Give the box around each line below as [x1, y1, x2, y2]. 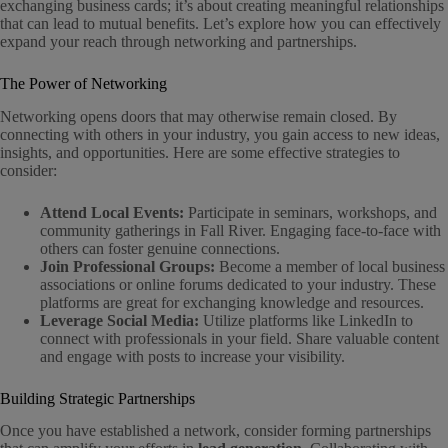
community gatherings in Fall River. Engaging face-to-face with [40, 221, 441, 239]
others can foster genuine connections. [40, 239, 280, 257]
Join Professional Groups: [40, 257, 215, 275]
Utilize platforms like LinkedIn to [199, 311, 413, 329]
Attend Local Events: [40, 203, 184, 221]
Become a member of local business [215, 257, 445, 275]
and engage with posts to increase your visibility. [40, 347, 345, 365]
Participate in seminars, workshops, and [184, 203, 437, 221]
